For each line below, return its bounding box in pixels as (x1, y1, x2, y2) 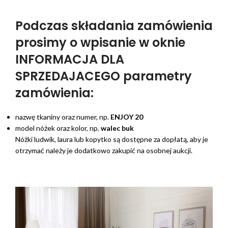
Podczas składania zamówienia (15, 17, 213, 35)
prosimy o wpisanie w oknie (15, 34, 185, 51)
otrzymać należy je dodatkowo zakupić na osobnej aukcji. (15, 146, 192, 155)
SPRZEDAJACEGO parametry (15, 68, 192, 85)
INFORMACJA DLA (15, 51, 124, 68)
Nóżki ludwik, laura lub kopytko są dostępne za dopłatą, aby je (15, 135, 208, 144)
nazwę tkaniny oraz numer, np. (15, 112, 110, 122)
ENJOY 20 (110, 112, 143, 122)
